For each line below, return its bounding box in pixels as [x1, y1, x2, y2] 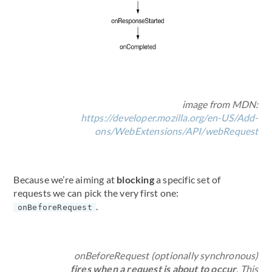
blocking [117, 173, 154, 185]
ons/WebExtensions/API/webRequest [95, 125, 259, 137]
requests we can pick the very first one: [13, 186, 179, 199]
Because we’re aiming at [13, 173, 117, 185]
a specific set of [154, 173, 221, 185]
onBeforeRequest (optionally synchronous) [73, 250, 259, 262]
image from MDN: [182, 98, 259, 110]
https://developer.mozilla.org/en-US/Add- [80, 112, 259, 124]
